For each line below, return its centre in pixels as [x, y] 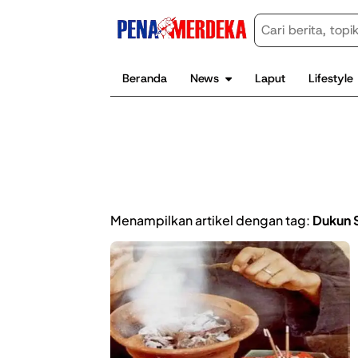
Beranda [144, 78]
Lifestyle [331, 78]
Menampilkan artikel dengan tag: [211, 220]
